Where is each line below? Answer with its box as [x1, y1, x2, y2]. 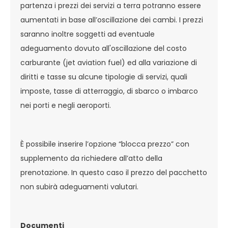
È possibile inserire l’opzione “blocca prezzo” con [20, 138, 189, 149]
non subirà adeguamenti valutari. [20, 181, 142, 192]
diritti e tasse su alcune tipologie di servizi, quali [20, 71, 187, 82]
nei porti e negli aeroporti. [20, 100, 111, 110]
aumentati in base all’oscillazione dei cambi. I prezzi [20, 14, 203, 25]
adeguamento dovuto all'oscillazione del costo [20, 43, 187, 53]
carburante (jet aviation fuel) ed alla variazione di [20, 57, 197, 68]
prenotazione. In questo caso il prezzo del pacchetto [20, 167, 207, 178]
